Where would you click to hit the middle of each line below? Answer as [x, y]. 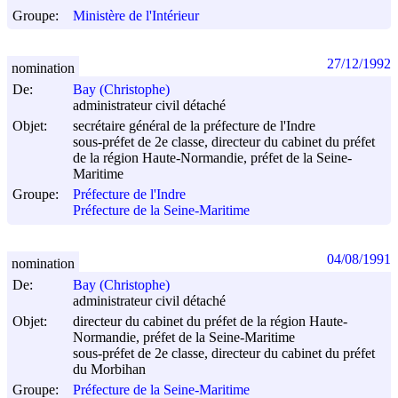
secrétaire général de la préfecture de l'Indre [194, 126]
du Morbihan [109, 370]
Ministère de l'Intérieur [136, 16]
